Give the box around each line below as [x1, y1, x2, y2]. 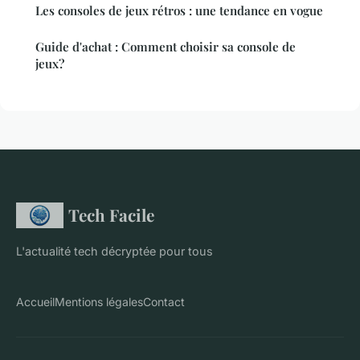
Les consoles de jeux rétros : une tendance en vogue [35, 2, 323, 19]
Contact [143, 295, 185, 309]
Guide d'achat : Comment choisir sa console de [35, 39, 296, 55]
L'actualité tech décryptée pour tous [16, 244, 213, 259]
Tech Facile [67, 203, 154, 227]
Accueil [16, 295, 55, 309]
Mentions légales [55, 295, 143, 309]
